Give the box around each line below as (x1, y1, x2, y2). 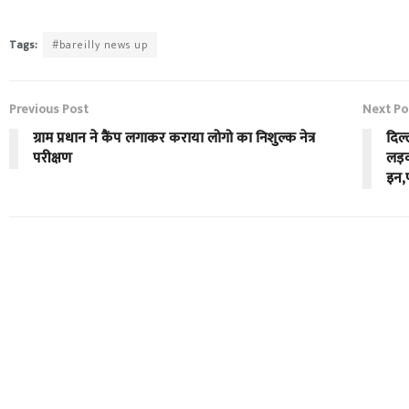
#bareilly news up (52, 36, 148, 55)
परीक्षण (33, 146, 72, 172)
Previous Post (9, 99, 89, 121)
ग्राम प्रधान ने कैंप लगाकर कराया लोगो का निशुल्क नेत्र (33, 126, 315, 152)
